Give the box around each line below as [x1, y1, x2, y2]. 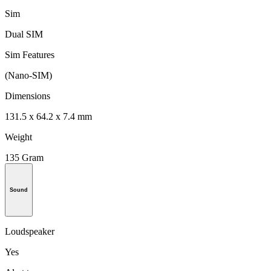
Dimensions [5, 91, 50, 102]
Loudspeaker [5, 226, 54, 237]
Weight [5, 132, 32, 143]
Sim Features [5, 50, 54, 60]
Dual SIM [5, 29, 43, 40]
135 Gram [5, 152, 44, 163]
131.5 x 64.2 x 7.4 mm [5, 111, 92, 122]
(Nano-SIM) [5, 70, 52, 81]
